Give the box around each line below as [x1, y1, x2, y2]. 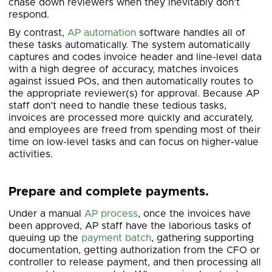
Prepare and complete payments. [8, 186, 209, 198]
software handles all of [136, 28, 245, 38]
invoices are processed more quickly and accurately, [8, 113, 253, 123]
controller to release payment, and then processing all [8, 257, 261, 267]
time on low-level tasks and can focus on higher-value [8, 137, 259, 147]
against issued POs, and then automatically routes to [8, 76, 253, 86]
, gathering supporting [151, 233, 254, 243]
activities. [8, 149, 53, 159]
